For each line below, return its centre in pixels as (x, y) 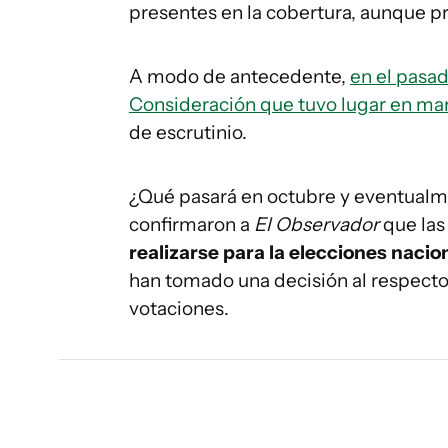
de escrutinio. (188, 132)
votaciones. (179, 308)
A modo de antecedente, (239, 76)
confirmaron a (191, 224)
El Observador (316, 224)
